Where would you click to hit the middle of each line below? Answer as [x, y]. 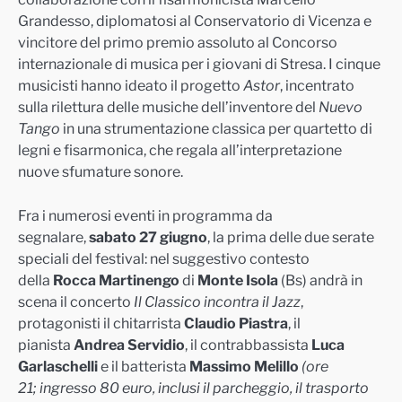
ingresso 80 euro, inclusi [121, 388]
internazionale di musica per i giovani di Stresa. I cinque [199, 65]
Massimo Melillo [244, 366]
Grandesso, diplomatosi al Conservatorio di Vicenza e [195, 22]
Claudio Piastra [236, 323]
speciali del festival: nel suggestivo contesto [164, 258]
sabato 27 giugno [148, 237]
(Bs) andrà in [320, 280]
